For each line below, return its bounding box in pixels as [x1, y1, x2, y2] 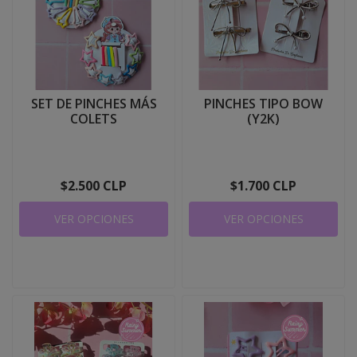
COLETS [70, 110, 117, 127]
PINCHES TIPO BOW [204, 95, 323, 112]
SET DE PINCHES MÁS [30, 95, 157, 112]
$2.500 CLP [61, 177, 127, 194]
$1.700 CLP [230, 177, 296, 194]
